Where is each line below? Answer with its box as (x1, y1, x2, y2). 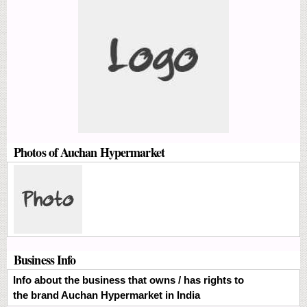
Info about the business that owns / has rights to (13, 273, 244, 286)
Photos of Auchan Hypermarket (14, 143, 164, 161)
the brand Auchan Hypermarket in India (13, 288, 200, 301)
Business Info (14, 250, 76, 269)
